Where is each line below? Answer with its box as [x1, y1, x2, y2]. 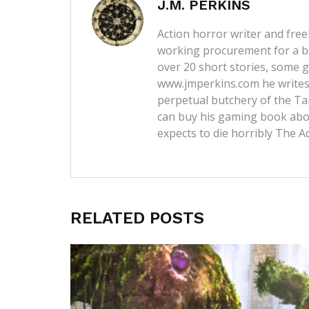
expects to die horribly [157, 125, 275, 141]
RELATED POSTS [70, 208, 204, 228]
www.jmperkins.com [157, 75, 259, 91]
